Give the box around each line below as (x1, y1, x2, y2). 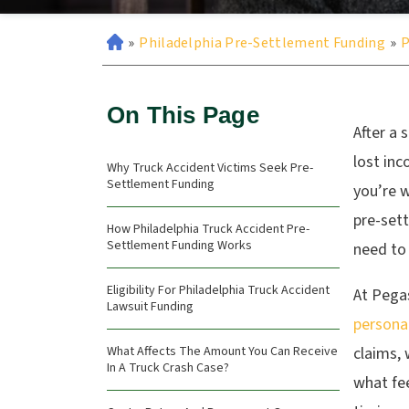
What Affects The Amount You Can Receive (107, 342, 338, 361)
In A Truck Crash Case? (107, 359, 229, 377)
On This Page (107, 101, 259, 129)
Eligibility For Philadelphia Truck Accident (107, 281, 330, 299)
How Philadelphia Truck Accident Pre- (107, 220, 309, 238)
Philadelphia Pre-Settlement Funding (139, 33, 385, 53)
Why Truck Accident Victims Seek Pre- (107, 159, 313, 177)
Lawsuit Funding (107, 298, 194, 316)
